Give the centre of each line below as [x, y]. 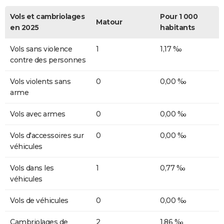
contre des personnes [48, 60]
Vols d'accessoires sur [47, 135]
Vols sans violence [41, 49]
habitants [177, 27]
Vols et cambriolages [47, 16]
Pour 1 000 [179, 16]
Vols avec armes [38, 114]
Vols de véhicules [39, 200]
